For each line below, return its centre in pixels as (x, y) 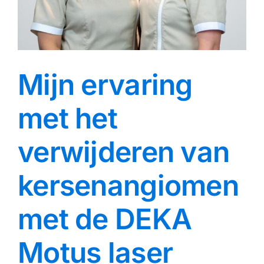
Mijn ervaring (105, 84)
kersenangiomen (128, 185)
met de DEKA (105, 219)
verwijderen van (124, 151)
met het (67, 118)
